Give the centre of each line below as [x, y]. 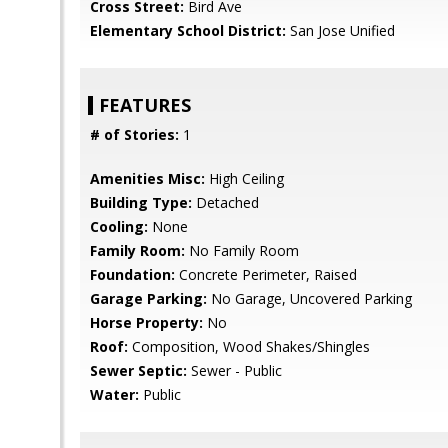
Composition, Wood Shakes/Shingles [249, 346]
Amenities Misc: [147, 178]
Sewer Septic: [138, 370]
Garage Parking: [148, 298]
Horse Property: [146, 322]
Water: [114, 394]
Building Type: [141, 202]
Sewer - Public [234, 370]
